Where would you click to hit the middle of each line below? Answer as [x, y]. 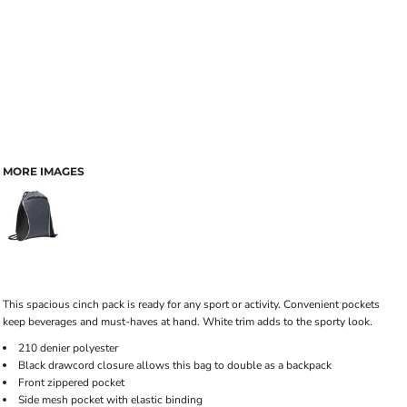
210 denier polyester [68, 348]
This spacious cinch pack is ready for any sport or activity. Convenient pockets [191, 304]
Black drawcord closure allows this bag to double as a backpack [175, 365]
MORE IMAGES [44, 171]
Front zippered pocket [71, 382]
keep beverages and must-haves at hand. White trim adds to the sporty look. [188, 322]
